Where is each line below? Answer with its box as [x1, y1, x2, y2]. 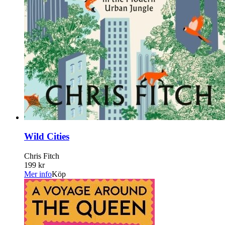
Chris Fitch [24, 152, 59, 161]
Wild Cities [24, 131, 69, 142]
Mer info [24, 170, 52, 179]
